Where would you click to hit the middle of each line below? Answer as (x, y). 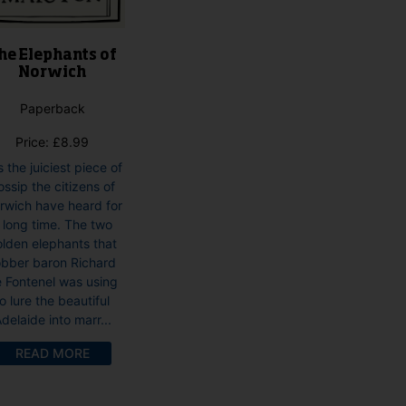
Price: (34, 141)
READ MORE (52, 353)
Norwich (53, 73)
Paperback (52, 108)
